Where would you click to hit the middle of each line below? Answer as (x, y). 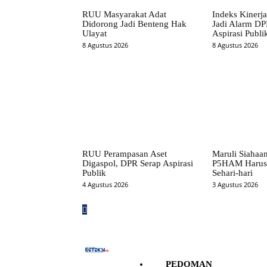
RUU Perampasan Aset (125, 153)
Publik (94, 173)
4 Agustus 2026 (105, 184)
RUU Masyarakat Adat (124, 15)
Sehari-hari (232, 173)
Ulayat (94, 34)
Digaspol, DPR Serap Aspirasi (138, 163)
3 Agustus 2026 (235, 184)
